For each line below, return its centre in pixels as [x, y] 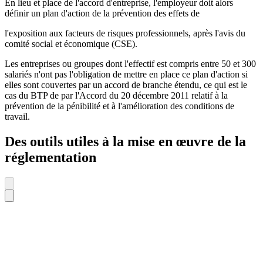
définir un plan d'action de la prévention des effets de [103, 14]
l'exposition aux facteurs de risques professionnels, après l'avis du [125, 33]
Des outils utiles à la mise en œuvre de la [125, 142]
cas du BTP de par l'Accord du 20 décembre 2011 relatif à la [116, 96]
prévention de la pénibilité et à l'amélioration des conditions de [119, 106]
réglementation [50, 158]
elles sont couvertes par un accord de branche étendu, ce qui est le [126, 85]
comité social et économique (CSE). [71, 44]
